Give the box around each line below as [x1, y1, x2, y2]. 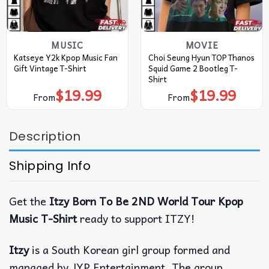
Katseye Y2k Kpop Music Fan [13, 50, 118, 64]
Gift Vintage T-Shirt [13, 61, 86, 74]
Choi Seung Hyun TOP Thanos [148, 50, 255, 64]
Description [9, 127, 81, 145]
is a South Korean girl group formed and [29, 241, 230, 259]
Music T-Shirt [9, 209, 77, 227]
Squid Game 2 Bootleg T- [148, 61, 238, 74]
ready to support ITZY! [77, 209, 195, 227]
